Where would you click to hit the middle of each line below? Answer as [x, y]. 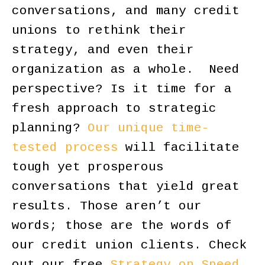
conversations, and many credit [126, 11]
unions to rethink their [99, 30]
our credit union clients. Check [130, 245]
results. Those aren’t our [107, 206]
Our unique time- [148, 128]
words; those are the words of [122, 225]
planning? [50, 128]
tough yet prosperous [88, 167]
